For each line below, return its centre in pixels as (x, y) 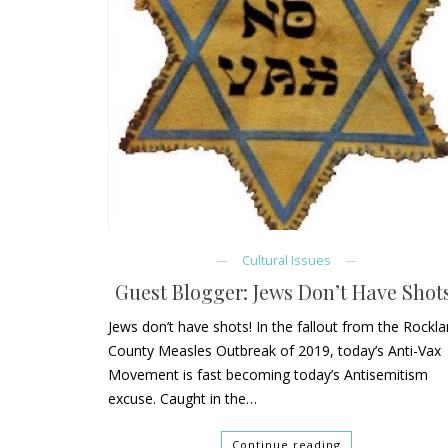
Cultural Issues (286, 261)
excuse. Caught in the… (183, 399)
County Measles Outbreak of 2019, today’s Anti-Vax (275, 351)
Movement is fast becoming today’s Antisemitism (268, 375)
